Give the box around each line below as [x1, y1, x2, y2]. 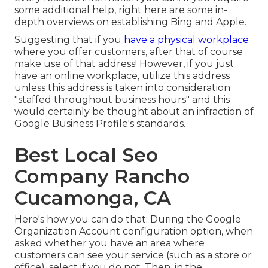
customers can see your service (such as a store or [14, 249, 252, 261]
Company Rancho [14, 164, 190, 188]
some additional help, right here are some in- [14, 4, 227, 16]
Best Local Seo [14, 142, 158, 166]
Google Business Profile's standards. [14, 117, 185, 129]
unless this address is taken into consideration [14, 81, 230, 93]
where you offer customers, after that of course [14, 45, 243, 57]
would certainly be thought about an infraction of [14, 105, 254, 117]
